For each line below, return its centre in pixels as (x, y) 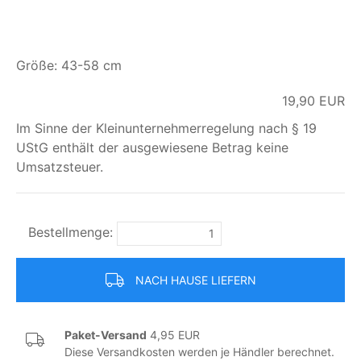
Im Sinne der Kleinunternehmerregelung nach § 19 (166, 128)
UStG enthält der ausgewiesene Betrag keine (152, 147)
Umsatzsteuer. (60, 166)
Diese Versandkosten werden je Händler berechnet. (199, 351)
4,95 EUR (173, 334)
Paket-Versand (106, 334)
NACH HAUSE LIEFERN (195, 280)
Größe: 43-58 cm (69, 65)
